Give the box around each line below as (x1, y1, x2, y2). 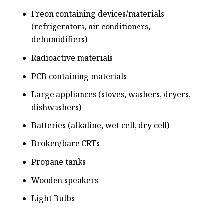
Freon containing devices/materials (31, 8, 164, 20)
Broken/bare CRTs (31, 138, 100, 149)
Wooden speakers (31, 174, 98, 186)
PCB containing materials (31, 70, 127, 82)
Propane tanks (31, 156, 86, 167)
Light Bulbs (31, 192, 75, 204)
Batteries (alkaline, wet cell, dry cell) (31, 120, 169, 131)
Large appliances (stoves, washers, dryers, (31, 88, 191, 100)
